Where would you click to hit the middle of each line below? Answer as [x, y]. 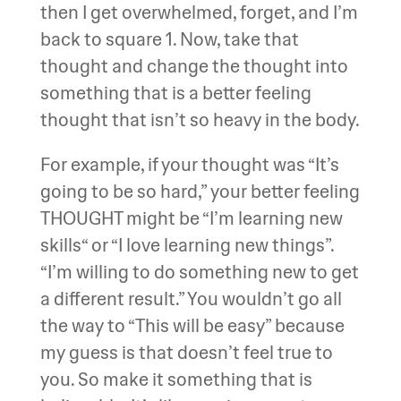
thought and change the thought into [194, 66]
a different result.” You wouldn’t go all [191, 299]
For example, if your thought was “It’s [189, 164]
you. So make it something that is [176, 379]
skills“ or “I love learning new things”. [187, 245]
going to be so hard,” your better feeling [200, 191]
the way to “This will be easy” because [192, 325]
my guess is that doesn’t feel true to [186, 352]
